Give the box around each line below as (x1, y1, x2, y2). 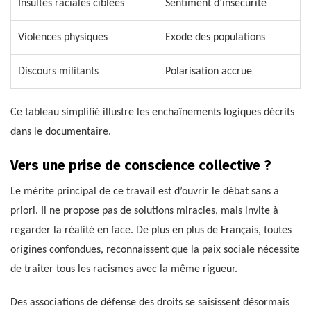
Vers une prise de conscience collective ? (10, 157, 271, 174)
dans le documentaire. (10, 126, 111, 138)
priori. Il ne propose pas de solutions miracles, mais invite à (10, 205, 278, 217)
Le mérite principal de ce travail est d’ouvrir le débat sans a (10, 186, 279, 198)
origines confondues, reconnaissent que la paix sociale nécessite (10, 244, 299, 256)
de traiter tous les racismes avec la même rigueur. (10, 264, 237, 276)
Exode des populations (165, 32, 265, 44)
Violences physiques (18, 32, 108, 44)
